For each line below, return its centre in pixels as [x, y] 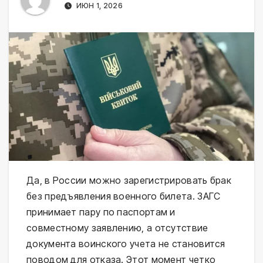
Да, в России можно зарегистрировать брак [129, 181]
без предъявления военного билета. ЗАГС [124, 196]
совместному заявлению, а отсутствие [117, 228]
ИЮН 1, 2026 [98, 6]
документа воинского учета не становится [126, 244]
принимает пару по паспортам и [101, 212]
